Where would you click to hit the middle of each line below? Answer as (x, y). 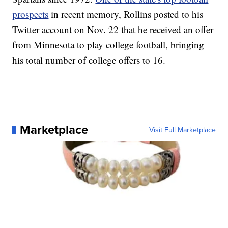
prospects (31, 14)
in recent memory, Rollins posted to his (126, 14)
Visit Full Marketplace (182, 130)
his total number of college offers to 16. (89, 60)
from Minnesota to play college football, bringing (108, 45)
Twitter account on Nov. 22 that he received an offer (113, 30)
